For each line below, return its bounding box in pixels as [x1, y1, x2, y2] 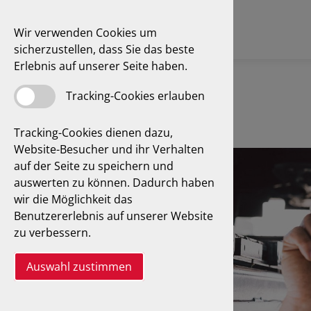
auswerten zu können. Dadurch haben [14, 175, 215, 190]
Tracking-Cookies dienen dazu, [14, 125, 173, 140]
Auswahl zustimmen [26, 259, 132, 274]
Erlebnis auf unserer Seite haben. [14, 58, 187, 74]
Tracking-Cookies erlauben [66, 88, 205, 104]
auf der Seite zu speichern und [14, 158, 174, 174]
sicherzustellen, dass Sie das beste [14, 42, 194, 57]
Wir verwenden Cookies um [14, 25, 157, 40]
